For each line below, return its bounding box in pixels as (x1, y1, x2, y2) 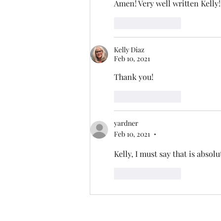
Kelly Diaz (114, 45, 145, 55)
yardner (114, 118, 138, 128)
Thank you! (114, 72, 153, 82)
